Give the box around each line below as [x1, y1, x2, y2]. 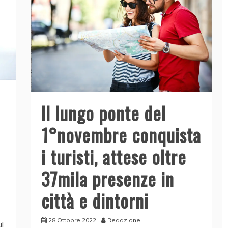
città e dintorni [41, 186, 149, 214]
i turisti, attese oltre [41, 142, 186, 170]
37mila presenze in [41, 164, 174, 192]
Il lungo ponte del [41, 99, 166, 126]
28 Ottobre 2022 [48, 216, 96, 224]
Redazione [107, 216, 140, 224]
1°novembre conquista [41, 121, 201, 148]
